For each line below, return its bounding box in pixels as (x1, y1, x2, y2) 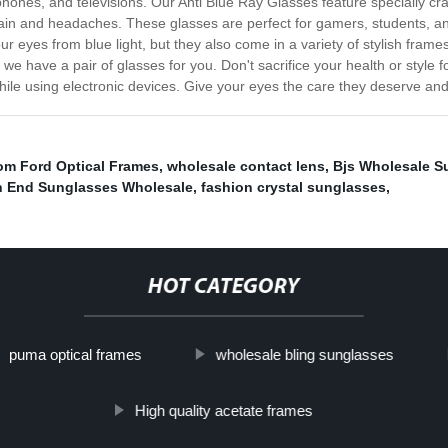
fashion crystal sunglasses (201, 179, 386, 196)
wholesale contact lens (167, 158, 325, 175)
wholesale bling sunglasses (215, 346, 394, 364)
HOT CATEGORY (147, 276, 300, 300)
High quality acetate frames (134, 402, 313, 420)
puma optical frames (8, 346, 142, 364)
